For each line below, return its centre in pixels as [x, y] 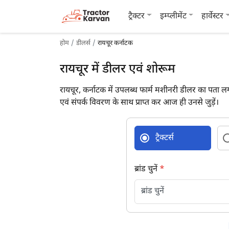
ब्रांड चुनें [147, 169]
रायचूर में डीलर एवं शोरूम [118, 70]
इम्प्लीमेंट [173, 16]
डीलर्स [83, 43]
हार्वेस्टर [213, 16]
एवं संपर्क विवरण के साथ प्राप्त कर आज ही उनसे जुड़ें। [139, 103]
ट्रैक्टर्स [165, 138]
